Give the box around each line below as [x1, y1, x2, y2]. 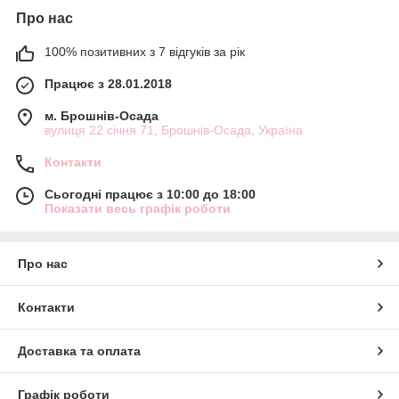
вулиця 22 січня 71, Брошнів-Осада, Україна [45, 123, 303, 138]
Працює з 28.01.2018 [45, 77, 172, 92]
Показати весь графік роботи [45, 201, 231, 216]
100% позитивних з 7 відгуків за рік [45, 45, 245, 60]
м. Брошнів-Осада [45, 109, 159, 124]
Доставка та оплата [18, 344, 141, 359]
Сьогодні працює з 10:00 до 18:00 [45, 187, 256, 202]
